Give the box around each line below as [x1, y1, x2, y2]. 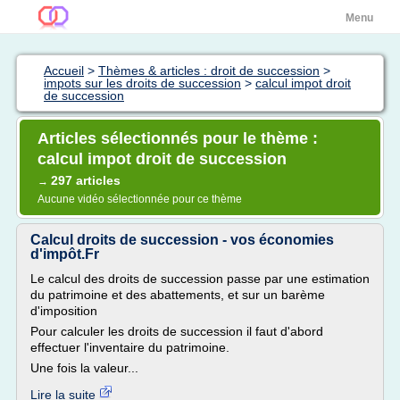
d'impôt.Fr [30, 246, 99, 262]
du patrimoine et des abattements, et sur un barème [30, 287, 325, 302]
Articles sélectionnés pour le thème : [37, 129, 318, 147]
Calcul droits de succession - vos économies [30, 232, 334, 247]
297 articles [51, 173, 121, 187]
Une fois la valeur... [30, 361, 138, 375]
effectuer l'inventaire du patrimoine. [30, 340, 229, 354]
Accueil [44, 63, 84, 78]
